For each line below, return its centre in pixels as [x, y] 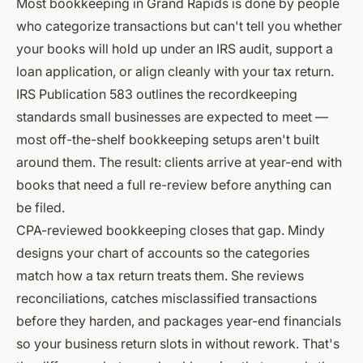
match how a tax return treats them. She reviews [160, 275]
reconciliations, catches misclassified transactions [167, 298]
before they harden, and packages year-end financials [179, 320]
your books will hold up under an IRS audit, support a [175, 48]
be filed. [41, 207]
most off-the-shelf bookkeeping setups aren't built [168, 139]
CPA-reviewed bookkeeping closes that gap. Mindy [171, 230]
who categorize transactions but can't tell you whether [179, 26]
